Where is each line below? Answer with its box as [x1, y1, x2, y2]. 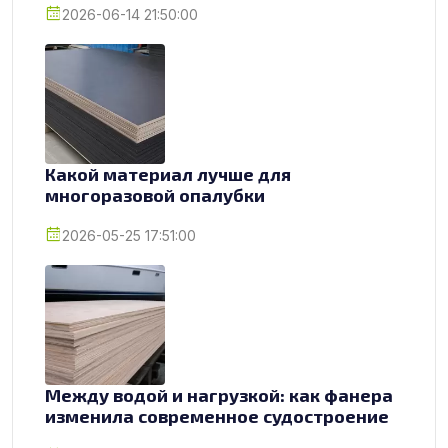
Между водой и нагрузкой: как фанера [45, 384, 393, 407]
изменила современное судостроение [45, 405, 389, 428]
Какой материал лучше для [45, 163, 291, 186]
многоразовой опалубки [45, 184, 265, 207]
